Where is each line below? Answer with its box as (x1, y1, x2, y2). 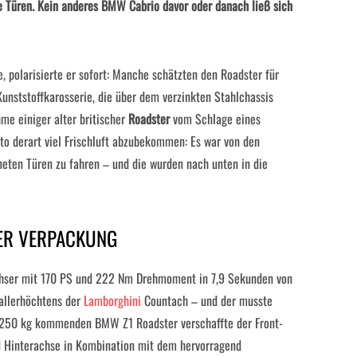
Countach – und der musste (141, 291, 273, 310)
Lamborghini (84, 291, 141, 310)
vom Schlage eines (170, 109, 261, 128)
